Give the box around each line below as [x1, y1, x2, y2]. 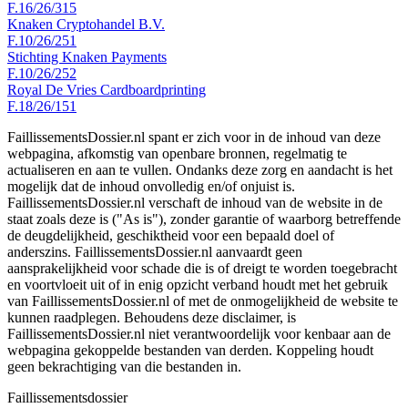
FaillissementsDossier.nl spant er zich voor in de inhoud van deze [7, 128, 381, 145]
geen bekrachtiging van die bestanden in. [7, 358, 241, 374]
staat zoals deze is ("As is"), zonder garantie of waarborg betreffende [7, 210, 401, 227]
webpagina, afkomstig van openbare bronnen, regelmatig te [7, 145, 347, 161]
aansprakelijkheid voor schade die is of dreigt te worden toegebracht [7, 260, 397, 276]
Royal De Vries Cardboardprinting [7, 81, 206, 97]
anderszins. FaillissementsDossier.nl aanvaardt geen [7, 243, 302, 260]
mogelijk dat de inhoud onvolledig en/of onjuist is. [7, 178, 295, 194]
